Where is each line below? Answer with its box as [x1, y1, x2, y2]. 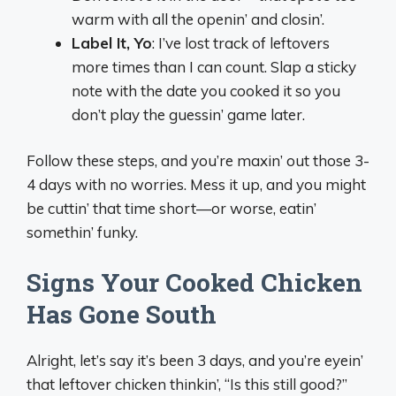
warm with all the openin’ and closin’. [72, 9, 324, 28]
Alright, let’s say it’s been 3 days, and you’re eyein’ [27, 350, 363, 369]
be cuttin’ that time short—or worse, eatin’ [27, 199, 316, 217]
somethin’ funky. [27, 223, 138, 241]
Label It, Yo [72, 33, 152, 52]
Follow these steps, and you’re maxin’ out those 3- [27, 151, 369, 170]
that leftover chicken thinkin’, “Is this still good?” [27, 374, 347, 393]
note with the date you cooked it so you [72, 80, 340, 100]
